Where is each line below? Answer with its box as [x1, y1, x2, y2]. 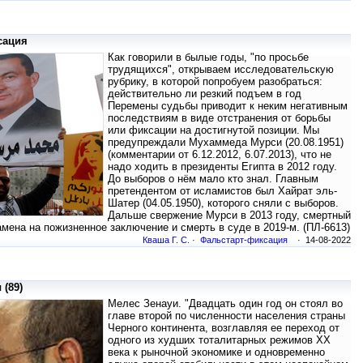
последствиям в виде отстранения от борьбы [108, 112, 331, 125]
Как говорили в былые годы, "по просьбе [108, 51, 309, 64]
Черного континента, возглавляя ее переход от [108, 322, 340, 335]
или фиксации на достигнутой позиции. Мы [108, 124, 319, 137]
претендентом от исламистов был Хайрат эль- [108, 185, 337, 198]
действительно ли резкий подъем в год [108, 88, 301, 100]
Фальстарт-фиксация [200, 235, 288, 246]
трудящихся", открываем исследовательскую [108, 63, 334, 76]
